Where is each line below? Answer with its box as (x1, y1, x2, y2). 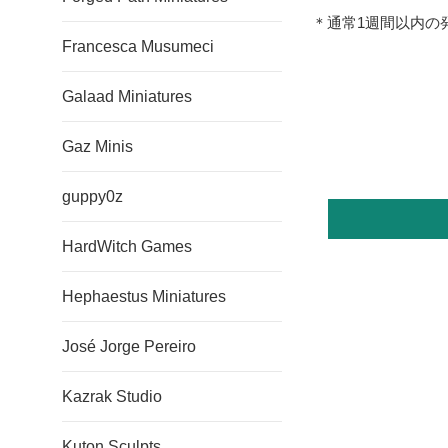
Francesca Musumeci (62, 38, 214, 55)
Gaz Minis (62, 138, 133, 155)
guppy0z (62, 188, 123, 205)
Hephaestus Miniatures (62, 288, 226, 305)
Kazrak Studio (62, 388, 162, 405)
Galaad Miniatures (62, 88, 192, 105)
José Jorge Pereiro (62, 338, 196, 355)
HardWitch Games (62, 238, 192, 255)
